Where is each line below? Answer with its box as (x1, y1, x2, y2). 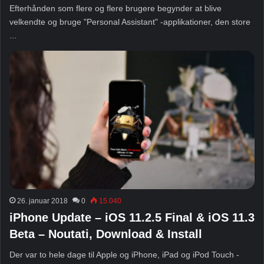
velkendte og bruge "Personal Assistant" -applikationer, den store (9, 16, 250, 27)
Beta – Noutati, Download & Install (9, 227, 202, 240)
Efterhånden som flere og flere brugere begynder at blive (9, 3, 222, 13)
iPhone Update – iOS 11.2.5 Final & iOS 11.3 (9, 210, 255, 224)
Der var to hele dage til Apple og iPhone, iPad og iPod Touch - (9, 249, 239, 259)
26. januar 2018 (17, 196, 68, 205)
